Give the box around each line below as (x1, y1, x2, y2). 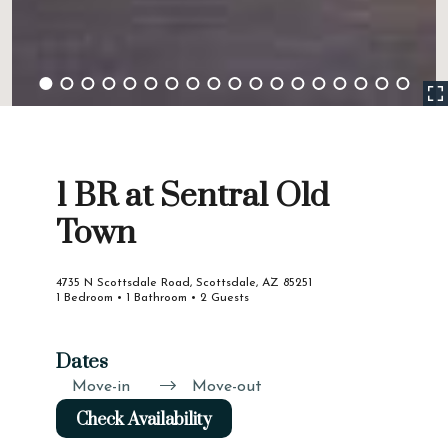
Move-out (192, 379, 262, 396)
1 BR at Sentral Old (56, 176, 329, 218)
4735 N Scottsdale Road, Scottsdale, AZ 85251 (56, 277, 312, 290)
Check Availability (76, 408, 212, 431)
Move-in (72, 379, 130, 396)
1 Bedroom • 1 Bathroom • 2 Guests (56, 292, 249, 305)
